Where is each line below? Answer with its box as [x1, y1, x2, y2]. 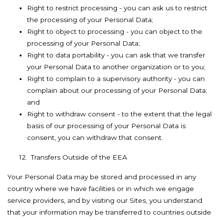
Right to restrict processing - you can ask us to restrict [27, 4, 207, 12]
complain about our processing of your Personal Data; [27, 86, 207, 94]
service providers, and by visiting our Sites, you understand [7, 196, 202, 204]
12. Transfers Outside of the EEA [19, 153, 127, 161]
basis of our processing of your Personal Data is [27, 122, 186, 130]
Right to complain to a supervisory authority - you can [27, 75, 205, 82]
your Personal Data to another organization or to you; [27, 63, 205, 71]
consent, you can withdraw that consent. [27, 134, 163, 141]
